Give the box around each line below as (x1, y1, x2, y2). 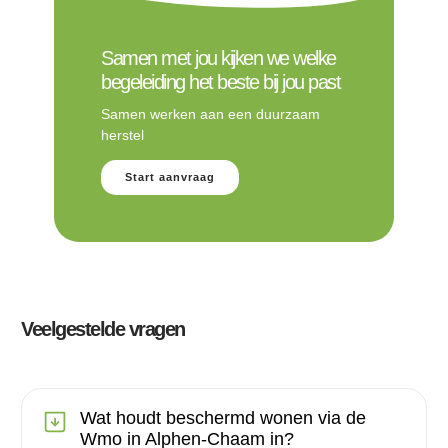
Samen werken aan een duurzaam (101, 105, 320, 122)
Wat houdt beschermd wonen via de (80, 408, 366, 429)
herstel (101, 126, 144, 143)
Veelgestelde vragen (21, 318, 185, 341)
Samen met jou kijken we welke (101, 46, 336, 69)
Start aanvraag (125, 171, 215, 184)
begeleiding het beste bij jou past (101, 70, 340, 93)
